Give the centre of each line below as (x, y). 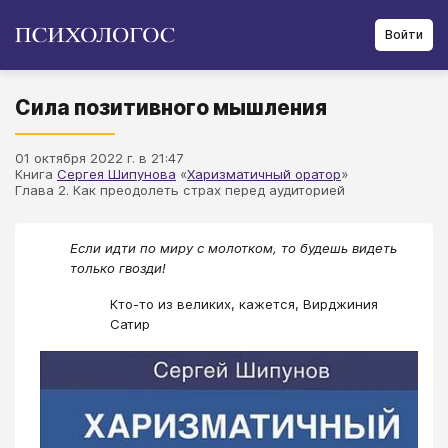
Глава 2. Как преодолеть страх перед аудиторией (180, 190)
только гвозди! (118, 268)
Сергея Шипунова (116, 174)
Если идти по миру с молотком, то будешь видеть (233, 248)
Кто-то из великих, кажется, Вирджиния (244, 304)
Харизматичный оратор (264, 174)
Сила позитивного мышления (171, 107)
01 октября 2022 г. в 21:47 (99, 158)
